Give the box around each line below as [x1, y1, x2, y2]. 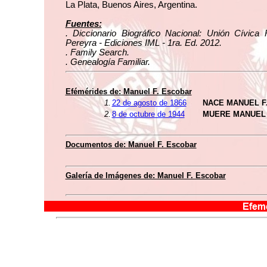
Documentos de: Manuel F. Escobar [65, 140, 197, 149]
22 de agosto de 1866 [111, 98, 187, 107]
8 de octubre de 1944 [111, 110, 185, 119]
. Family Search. [65, 48, 129, 57]
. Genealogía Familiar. [65, 57, 150, 67]
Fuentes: [65, 19, 102, 29]
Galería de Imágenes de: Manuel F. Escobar [65, 171, 226, 180]
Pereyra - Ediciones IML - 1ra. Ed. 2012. [65, 38, 222, 48]
